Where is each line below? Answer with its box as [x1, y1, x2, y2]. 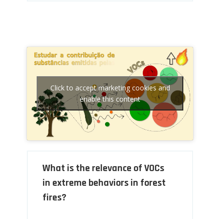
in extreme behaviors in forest [43, 176, 166, 189]
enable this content [80, 94, 140, 104]
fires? [43, 191, 67, 204]
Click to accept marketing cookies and [50, 83, 170, 93]
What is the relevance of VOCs [43, 161, 165, 175]
